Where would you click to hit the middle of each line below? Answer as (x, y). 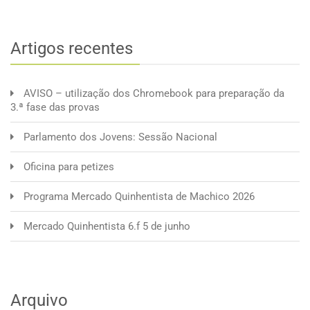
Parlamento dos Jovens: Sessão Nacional (120, 137)
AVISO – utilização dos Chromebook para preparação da (154, 93)
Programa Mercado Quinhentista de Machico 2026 (139, 196)
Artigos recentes (72, 48)
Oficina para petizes (69, 166)
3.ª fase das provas (55, 107)
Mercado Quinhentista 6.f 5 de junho (107, 226)
